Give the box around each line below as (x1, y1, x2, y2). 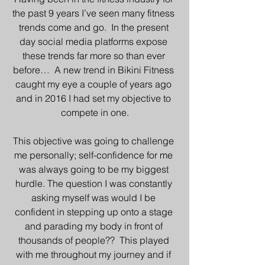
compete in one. (60, 106, 129, 118)
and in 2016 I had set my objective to (16, 92, 173, 104)
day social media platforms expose (20, 35, 170, 47)
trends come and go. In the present (18, 21, 171, 33)
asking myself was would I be (31, 192, 158, 203)
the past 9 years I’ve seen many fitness (12, 7, 177, 19)
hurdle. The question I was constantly (15, 177, 174, 189)
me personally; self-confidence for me (14, 149, 175, 161)
